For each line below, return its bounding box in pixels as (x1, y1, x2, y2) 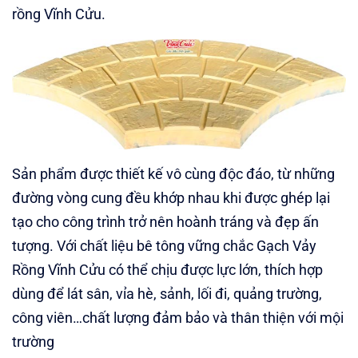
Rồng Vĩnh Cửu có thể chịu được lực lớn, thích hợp (12, 261, 323, 279)
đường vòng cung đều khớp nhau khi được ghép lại (12, 189, 330, 207)
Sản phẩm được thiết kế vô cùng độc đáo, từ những (12, 165, 335, 183)
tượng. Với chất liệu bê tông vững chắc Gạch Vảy (12, 237, 316, 255)
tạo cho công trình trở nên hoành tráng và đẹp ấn (12, 213, 319, 231)
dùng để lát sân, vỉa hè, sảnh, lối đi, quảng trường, (12, 285, 322, 303)
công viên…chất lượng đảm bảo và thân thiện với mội (12, 309, 344, 327)
